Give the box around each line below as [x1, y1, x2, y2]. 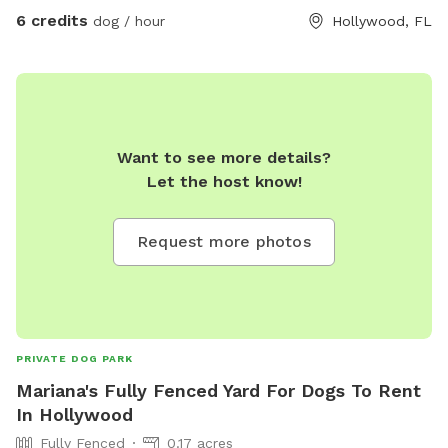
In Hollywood [16, 404, 133, 426]
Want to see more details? [117, 148, 331, 168]
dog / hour [88, 13, 165, 30]
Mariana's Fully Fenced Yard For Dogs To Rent [16, 380, 421, 402]
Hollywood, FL [332, 13, 432, 30]
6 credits [16, 11, 88, 31]
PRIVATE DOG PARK [16, 353, 133, 365]
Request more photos [137, 232, 311, 252]
